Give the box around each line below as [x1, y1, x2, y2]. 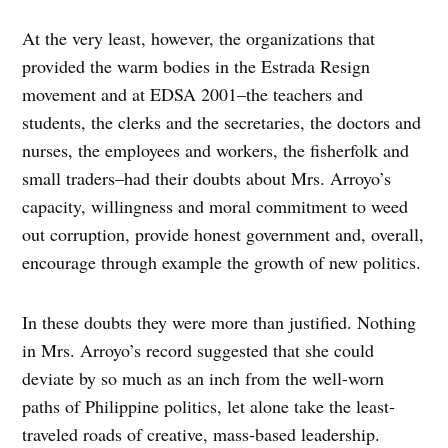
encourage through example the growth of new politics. [22, 250, 422, 275]
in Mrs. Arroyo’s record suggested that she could [22, 338, 375, 363]
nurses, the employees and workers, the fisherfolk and [22, 138, 410, 163]
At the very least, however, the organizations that [22, 26, 376, 51]
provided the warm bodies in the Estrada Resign [22, 54, 371, 79]
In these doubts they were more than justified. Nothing [22, 310, 417, 335]
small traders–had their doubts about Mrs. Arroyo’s [22, 166, 392, 191]
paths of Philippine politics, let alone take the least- [22, 394, 396, 419]
